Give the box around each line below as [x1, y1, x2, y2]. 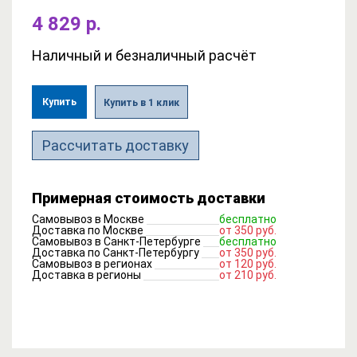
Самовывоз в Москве [32, 212, 144, 226]
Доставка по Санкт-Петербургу [32, 245, 199, 259]
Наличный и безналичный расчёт [32, 46, 257, 64]
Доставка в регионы [32, 268, 141, 281]
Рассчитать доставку [42, 136, 189, 154]
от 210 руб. [219, 268, 277, 281]
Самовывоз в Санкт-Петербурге [32, 234, 201, 248]
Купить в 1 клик [104, 96, 179, 108]
